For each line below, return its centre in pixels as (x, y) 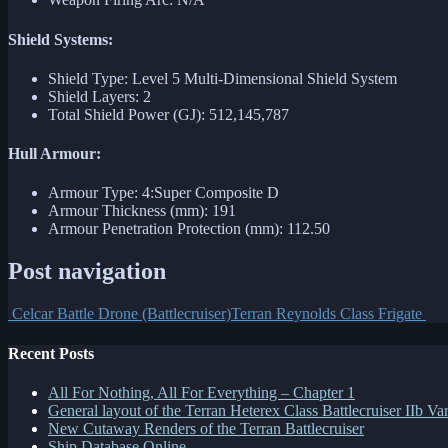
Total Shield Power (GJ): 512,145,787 (168, 114)
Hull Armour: (54, 154)
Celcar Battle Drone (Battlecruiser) (119, 314)
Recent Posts (51, 353)
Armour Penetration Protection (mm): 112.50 (189, 229)
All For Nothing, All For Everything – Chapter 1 (201, 392)
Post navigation (87, 271)
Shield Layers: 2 (99, 96)
